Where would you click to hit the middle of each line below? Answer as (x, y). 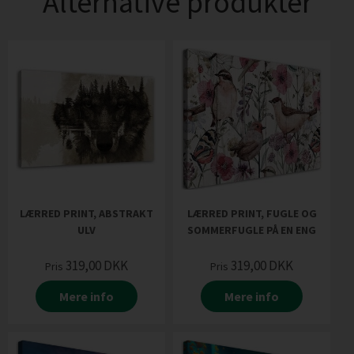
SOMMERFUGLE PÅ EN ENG (252, 230)
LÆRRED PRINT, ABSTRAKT (87, 213)
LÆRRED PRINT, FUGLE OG (252, 213)
